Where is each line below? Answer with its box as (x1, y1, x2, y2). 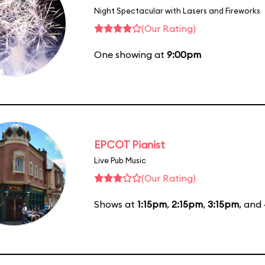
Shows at (94, 198, 137, 210)
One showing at (94, 48, 167, 60)
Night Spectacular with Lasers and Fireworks (94, 5, 260, 15)
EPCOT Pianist (94, 137, 165, 151)
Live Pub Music (94, 155, 146, 165)
